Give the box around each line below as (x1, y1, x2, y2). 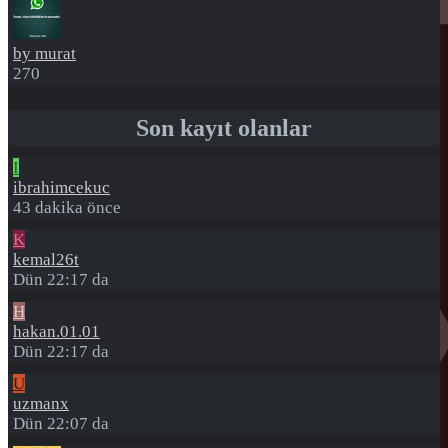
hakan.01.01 (13, 322, 100, 341)
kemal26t (13, 250, 79, 269)
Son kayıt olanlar (136, 115, 312, 141)
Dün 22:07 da (13, 414, 109, 433)
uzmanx (13, 394, 69, 413)
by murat (13, 44, 76, 63)
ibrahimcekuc (13, 178, 110, 197)
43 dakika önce (13, 198, 121, 217)
